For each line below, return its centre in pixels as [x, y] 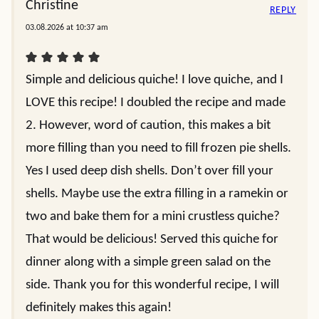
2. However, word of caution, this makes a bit [148, 126]
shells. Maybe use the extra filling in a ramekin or [157, 194]
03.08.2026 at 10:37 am [67, 28]
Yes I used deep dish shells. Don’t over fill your [150, 171]
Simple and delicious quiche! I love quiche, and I [155, 80]
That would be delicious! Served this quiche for [152, 240]
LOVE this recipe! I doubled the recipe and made [156, 103]
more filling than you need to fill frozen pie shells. [158, 148]
